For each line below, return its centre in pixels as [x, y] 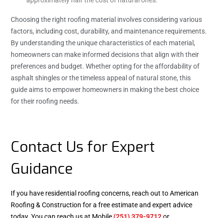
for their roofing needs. [45, 101]
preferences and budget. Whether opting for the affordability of [105, 66]
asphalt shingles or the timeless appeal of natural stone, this [101, 78]
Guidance [42, 169]
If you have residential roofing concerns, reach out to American [105, 193]
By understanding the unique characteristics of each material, [103, 43]
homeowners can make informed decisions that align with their [105, 54]
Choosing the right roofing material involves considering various [106, 19]
